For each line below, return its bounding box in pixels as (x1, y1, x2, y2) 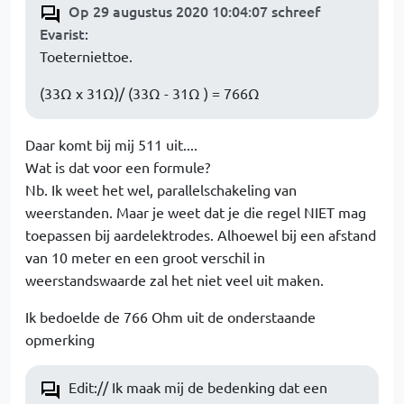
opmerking (25, 330, 95, 348)
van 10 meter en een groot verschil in (25, 248, 265, 266)
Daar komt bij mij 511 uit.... (25, 135, 197, 153)
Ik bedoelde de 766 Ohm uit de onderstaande (25, 308, 316, 326)
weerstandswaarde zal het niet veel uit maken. (25, 271, 324, 289)
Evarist (40, 23, 85, 43)
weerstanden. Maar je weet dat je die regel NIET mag (25, 203, 366, 221)
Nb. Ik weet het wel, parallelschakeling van (25, 180, 297, 198)
